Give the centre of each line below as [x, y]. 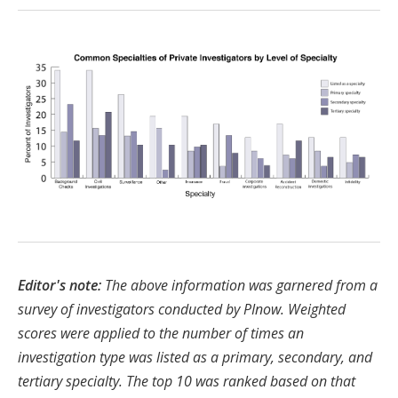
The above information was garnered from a [239, 286]
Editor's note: [60, 286]
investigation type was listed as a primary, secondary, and [195, 358]
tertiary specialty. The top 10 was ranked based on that [187, 382]
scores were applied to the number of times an [161, 334]
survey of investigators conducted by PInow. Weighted [182, 310]
